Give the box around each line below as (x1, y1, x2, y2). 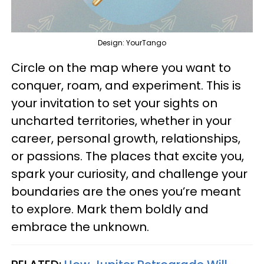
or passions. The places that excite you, (11, 147, 244, 164)
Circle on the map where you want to (11, 59, 231, 76)
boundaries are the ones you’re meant (11, 183, 241, 200)
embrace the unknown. (11, 218, 149, 235)
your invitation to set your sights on (11, 94, 217, 111)
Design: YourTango (98, 37, 166, 48)
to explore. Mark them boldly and (11, 200, 209, 217)
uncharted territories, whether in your (11, 112, 232, 129)
